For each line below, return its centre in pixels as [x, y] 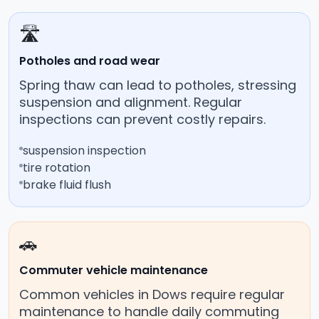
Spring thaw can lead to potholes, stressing [158, 85]
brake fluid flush [67, 185]
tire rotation [57, 168]
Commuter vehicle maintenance [114, 271]
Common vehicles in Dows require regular [152, 295]
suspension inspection [84, 151]
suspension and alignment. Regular [131, 103]
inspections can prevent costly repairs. [142, 120]
